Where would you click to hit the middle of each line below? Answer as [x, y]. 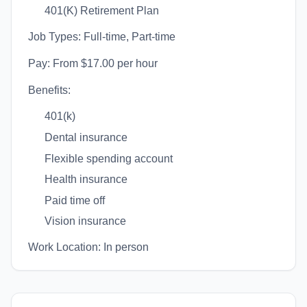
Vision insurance [85, 221]
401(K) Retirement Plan [102, 11]
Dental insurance [86, 137]
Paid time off [75, 200]
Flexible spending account [109, 158]
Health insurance [86, 180]
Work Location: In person [88, 247]
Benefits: [49, 90]
